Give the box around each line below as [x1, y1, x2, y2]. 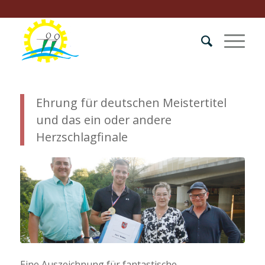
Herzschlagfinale [35, 129, 128, 145]
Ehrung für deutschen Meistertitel [35, 95, 227, 111]
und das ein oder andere [35, 112, 172, 128]
